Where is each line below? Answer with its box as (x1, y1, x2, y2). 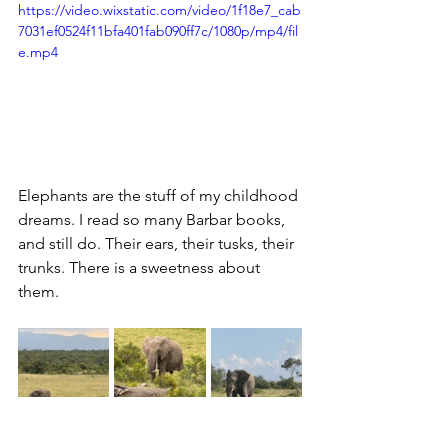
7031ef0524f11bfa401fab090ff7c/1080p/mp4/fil (18, 21, 298, 40)
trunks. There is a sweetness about (18, 257, 264, 277)
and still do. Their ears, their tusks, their (18, 233, 298, 253)
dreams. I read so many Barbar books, (18, 209, 289, 229)
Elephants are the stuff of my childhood (18, 185, 302, 205)
